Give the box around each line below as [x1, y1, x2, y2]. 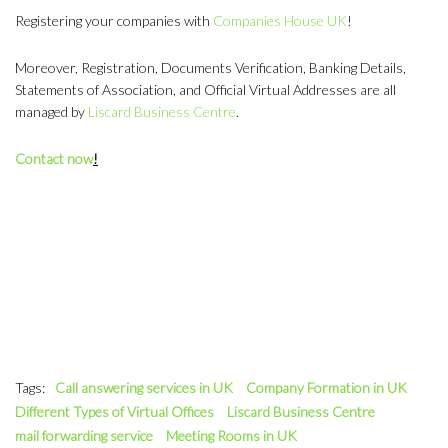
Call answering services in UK [55, 378, 233, 396]
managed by [15, 102, 88, 120]
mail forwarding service [15, 426, 153, 444]
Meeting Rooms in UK [166, 426, 297, 444]
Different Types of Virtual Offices [15, 402, 214, 420]
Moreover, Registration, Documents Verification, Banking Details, [15, 58, 406, 76]
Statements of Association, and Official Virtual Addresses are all [15, 80, 396, 98]
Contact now [15, 149, 93, 167]
